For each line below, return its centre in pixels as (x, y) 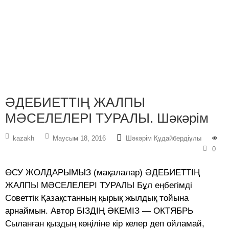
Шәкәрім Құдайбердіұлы (164, 139)
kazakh (24, 139)
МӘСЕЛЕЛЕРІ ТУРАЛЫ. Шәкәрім (107, 118)
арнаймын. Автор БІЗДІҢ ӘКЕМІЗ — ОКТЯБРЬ (99, 211)
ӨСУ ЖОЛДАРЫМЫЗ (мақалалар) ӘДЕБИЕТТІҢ (102, 173)
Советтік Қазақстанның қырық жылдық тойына (97, 198)
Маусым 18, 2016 (79, 139)
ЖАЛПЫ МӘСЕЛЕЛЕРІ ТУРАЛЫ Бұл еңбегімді (99, 186)
